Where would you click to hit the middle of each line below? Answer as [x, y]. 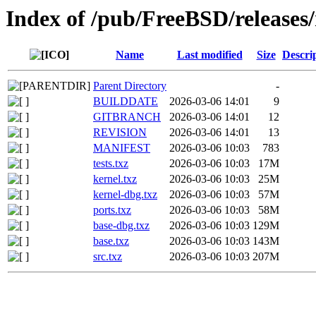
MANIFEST [122, 148]
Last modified [209, 55]
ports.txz [112, 210]
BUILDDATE [126, 102]
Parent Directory [130, 86]
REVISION [120, 133]
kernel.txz [115, 179]
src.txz [108, 257]
